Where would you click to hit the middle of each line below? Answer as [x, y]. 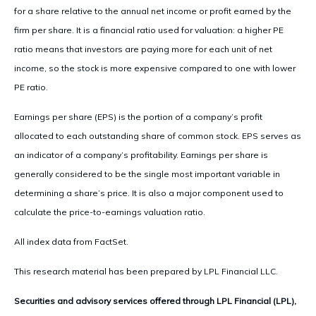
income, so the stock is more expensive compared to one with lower [155, 68]
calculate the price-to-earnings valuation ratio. [110, 212]
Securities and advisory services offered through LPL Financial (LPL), [155, 300]
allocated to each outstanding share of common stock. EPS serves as [158, 135]
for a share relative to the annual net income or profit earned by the [153, 11]
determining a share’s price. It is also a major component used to [149, 193]
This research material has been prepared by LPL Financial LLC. [146, 271]
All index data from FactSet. [71, 241]
